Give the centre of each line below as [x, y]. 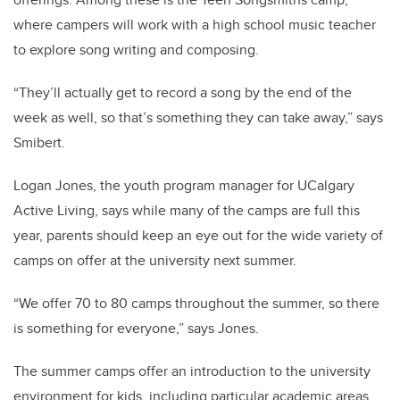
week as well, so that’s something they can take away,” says [198, 118]
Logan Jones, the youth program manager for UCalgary [184, 186]
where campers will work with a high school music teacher [195, 25]
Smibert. [39, 143]
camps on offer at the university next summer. [155, 261]
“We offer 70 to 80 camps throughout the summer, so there [196, 304]
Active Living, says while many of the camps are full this [187, 211]
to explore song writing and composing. [136, 50]
